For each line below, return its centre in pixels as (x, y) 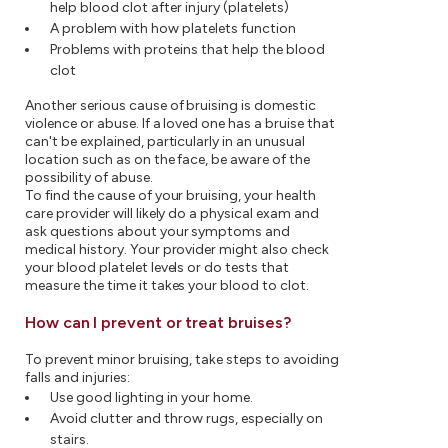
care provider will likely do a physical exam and (172, 213)
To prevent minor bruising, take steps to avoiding (182, 359)
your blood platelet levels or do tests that (157, 267)
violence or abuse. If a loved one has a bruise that (180, 123)
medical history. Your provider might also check (177, 249)
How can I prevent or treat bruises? (158, 322)
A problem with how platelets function (173, 28)
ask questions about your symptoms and (158, 231)
